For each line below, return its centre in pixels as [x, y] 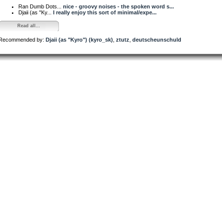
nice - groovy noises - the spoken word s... [118, 6]
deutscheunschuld [157, 39]
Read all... [28, 26]
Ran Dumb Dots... [41, 6]
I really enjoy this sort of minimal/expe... [105, 12]
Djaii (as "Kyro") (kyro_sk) [79, 39]
